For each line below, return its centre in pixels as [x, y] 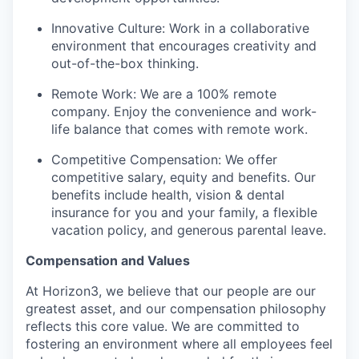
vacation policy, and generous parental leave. [189, 230]
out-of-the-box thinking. [125, 64]
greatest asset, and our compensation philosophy [176, 309]
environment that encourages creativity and [184, 46]
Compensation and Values [108, 261]
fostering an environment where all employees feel [179, 344]
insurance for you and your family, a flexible [184, 213]
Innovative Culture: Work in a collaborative [180, 28]
